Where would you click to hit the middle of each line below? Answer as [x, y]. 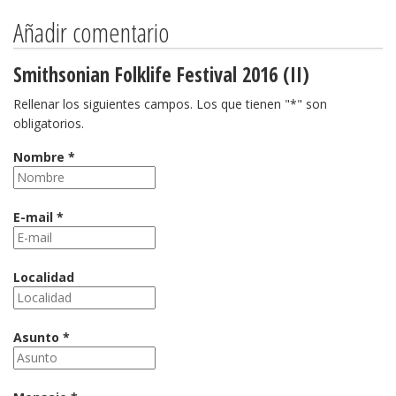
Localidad [44, 277]
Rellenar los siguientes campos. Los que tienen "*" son [170, 104]
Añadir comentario [91, 32]
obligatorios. [49, 123]
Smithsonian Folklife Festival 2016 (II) [161, 75]
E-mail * [38, 217]
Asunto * [42, 337]
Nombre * [44, 157]
